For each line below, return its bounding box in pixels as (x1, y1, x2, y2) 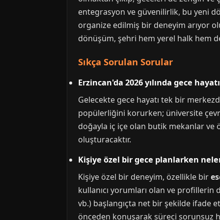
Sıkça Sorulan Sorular (78, 55, 173, 68)
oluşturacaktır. (78, 134, 131, 145)
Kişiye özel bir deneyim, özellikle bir (78, 171, 211, 182)
